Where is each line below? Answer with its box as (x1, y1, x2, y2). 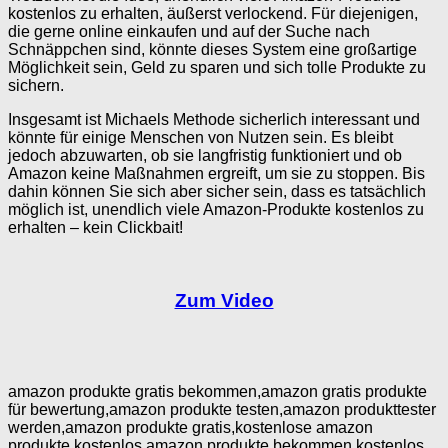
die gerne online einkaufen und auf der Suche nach (8, 23, 370, 41)
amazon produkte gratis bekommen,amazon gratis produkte (8, 382, 427, 400)
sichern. (8, 77, 64, 95)
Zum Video (174, 289, 274, 311)
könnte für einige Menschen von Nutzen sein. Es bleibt (8, 129, 393, 147)
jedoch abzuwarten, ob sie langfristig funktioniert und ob (8, 147, 402, 165)
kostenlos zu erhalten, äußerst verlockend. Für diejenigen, (8, 5, 418, 23)
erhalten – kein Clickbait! (8, 219, 183, 237)
